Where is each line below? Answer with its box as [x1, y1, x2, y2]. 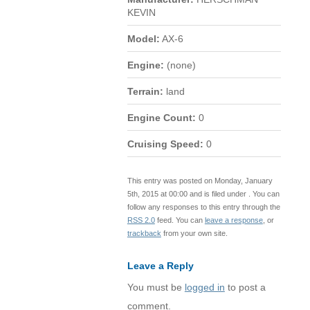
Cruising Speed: [127, 138, 203, 149]
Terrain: [127, 86, 163, 97]
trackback [127, 228, 161, 237]
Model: [127, 33, 160, 44]
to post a [224, 282, 266, 293]
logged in [184, 282, 225, 293]
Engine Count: [127, 112, 196, 123]
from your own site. [161, 228, 228, 237]
